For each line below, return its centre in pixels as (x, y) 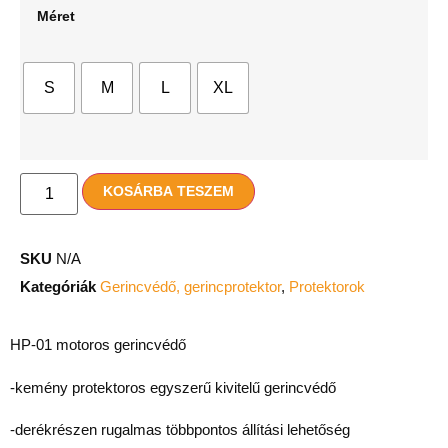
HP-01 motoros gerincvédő (98, 345)
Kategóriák (58, 287)
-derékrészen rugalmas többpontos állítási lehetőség (180, 430)
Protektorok (327, 287)
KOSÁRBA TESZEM (169, 191)
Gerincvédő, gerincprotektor (190, 287)
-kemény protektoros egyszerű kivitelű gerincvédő (173, 387)
